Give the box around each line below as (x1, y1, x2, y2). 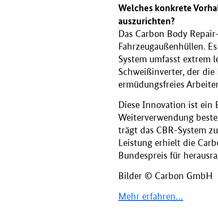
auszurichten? (118, 15, 175, 27)
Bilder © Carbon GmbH (118, 170, 213, 182)
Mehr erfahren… (118, 191, 183, 202)
